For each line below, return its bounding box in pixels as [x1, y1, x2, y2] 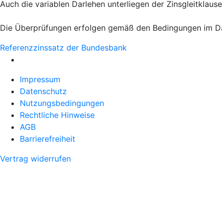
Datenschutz [20, 86, 67, 96]
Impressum [20, 74, 60, 84]
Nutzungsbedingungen [20, 98, 104, 108]
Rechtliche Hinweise [20, 110, 95, 120]
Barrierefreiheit [20, 134, 75, 144]
